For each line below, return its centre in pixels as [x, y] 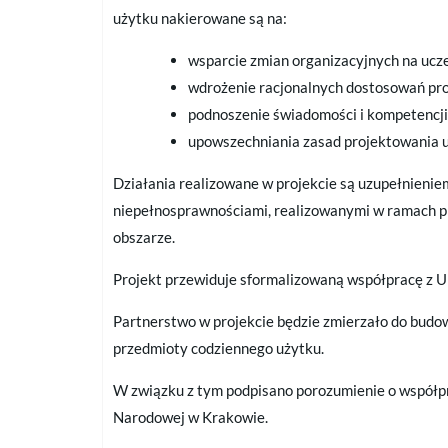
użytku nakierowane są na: [200, 18]
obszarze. [145, 237]
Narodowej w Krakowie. [192, 417]
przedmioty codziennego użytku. [218, 348]
